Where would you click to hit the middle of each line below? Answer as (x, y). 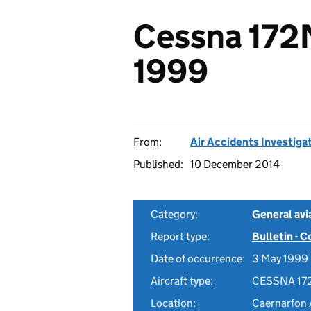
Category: (174, 214)
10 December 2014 (235, 164)
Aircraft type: (182, 281)
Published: (158, 164)
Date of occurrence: (198, 259)
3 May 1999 (280, 259)
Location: (173, 303)
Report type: (180, 236)
